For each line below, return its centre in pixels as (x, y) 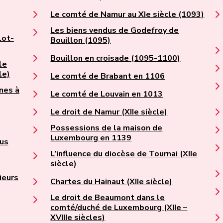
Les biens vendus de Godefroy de (115, 31)
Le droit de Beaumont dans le (108, 198)
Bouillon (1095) (81, 41)
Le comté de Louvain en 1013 (107, 94)
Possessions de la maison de (107, 128)
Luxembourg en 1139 (91, 138)
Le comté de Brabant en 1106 (108, 76)
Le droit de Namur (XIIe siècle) (109, 112)
